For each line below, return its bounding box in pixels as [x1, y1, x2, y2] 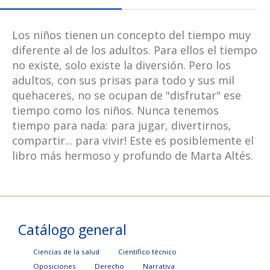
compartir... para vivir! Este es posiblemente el [12, 133, 254, 148]
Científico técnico [118, 247, 177, 257]
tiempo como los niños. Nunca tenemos [12, 103, 219, 118]
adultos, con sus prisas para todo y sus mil [12, 73, 234, 88]
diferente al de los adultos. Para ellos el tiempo [12, 43, 257, 58]
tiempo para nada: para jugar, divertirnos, [12, 118, 231, 133]
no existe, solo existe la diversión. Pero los [12, 58, 231, 73]
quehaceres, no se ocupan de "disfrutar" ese [12, 88, 241, 103]
